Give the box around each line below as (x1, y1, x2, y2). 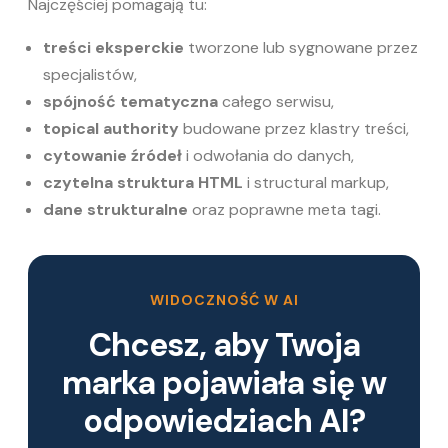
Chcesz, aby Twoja (88, 323, 360, 366)
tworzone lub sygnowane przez (184, 36, 418, 58)
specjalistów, (43, 63, 137, 85)
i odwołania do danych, (182, 144, 354, 166)
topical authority (43, 117, 179, 139)
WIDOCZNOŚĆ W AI (149, 290, 299, 309)
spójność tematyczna (43, 90, 218, 112)
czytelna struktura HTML (43, 171, 243, 193)
